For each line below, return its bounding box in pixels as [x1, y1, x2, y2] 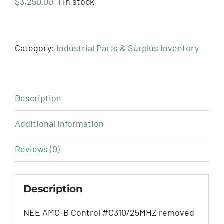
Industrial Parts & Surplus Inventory [56, 42, 199, 54]
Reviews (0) [15, 143, 60, 155]
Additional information [15, 118, 104, 129]
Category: [15, 42, 56, 54]
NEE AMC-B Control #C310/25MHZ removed [23, 206, 194, 218]
